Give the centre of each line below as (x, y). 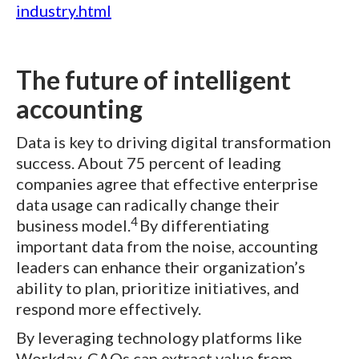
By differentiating (204, 226)
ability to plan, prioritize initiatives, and (158, 288)
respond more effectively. (109, 309)
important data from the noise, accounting (167, 246)
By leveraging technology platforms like (159, 338)
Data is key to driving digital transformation (173, 142)
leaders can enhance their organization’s (161, 267)
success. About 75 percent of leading (149, 163)
